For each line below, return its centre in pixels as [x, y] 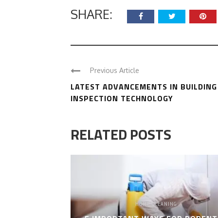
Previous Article [115, 70]
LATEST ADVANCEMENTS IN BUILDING [144, 86]
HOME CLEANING [156, 203]
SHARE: [91, 14]
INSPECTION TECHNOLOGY [122, 98]
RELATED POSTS [121, 134]
